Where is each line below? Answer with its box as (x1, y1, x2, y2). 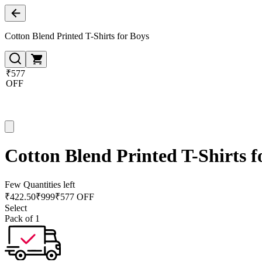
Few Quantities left (5, 179, 75, 189)
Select (5, 202, 27, 213)
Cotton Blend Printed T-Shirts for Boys (5, 31, 149, 41)
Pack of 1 (5, 213, 40, 223)
